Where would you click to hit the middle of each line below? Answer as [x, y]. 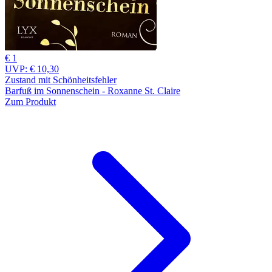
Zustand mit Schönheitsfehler [61, 80]
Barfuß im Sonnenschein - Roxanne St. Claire [93, 90]
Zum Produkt [30, 101]
